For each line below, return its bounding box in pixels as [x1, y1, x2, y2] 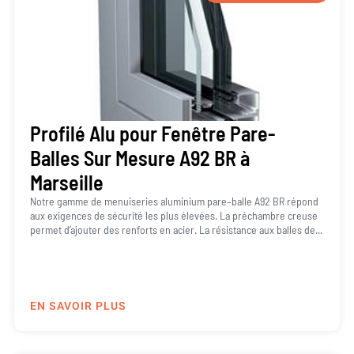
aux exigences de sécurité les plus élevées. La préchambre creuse [29, 209, 318, 223]
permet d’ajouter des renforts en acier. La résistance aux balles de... [29, 223, 322, 237]
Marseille [29, 170, 104, 195]
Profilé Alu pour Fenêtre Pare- [29, 121, 275, 146]
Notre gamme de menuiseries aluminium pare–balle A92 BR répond [29, 194, 318, 209]
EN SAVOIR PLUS [29, 297, 126, 314]
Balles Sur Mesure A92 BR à [29, 145, 250, 171]
